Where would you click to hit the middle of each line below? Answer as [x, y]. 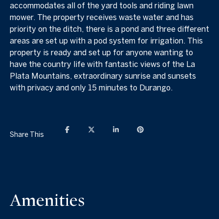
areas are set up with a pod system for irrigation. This [106, 40]
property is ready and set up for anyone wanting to [101, 52]
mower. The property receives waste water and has [102, 17]
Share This [27, 135]
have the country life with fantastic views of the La [102, 64]
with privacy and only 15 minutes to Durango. [91, 87]
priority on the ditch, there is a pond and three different [109, 29]
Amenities [47, 200]
